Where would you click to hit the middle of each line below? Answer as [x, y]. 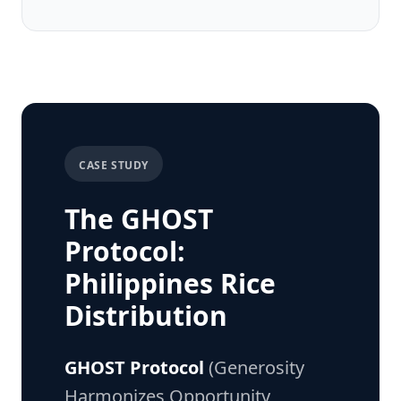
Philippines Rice [170, 283]
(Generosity [254, 367]
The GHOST [139, 219]
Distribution [146, 316]
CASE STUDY [114, 165]
